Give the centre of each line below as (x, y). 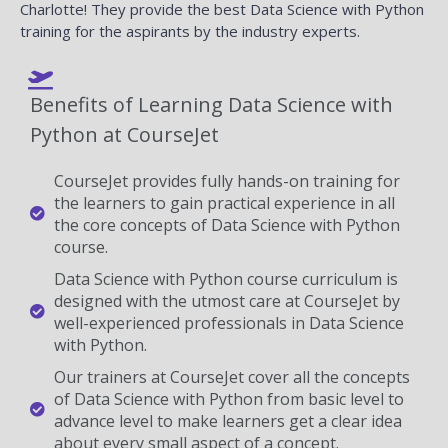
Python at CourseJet (124, 134)
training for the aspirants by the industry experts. (190, 30)
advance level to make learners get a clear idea (227, 420)
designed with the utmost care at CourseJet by (226, 300)
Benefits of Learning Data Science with (211, 104)
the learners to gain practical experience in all (224, 202)
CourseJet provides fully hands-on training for (226, 180)
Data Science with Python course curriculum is (225, 278)
